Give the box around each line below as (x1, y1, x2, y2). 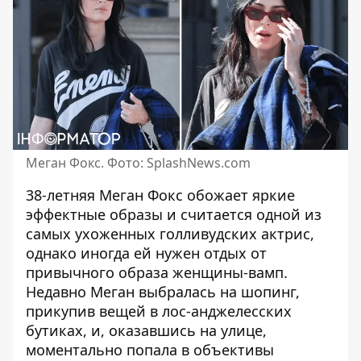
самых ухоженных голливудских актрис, (26, 224, 314, 243)
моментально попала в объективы (26, 340, 274, 359)
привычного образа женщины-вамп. (26, 263, 288, 282)
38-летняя (26, 185, 99, 205)
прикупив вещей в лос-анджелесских (26, 301, 292, 321)
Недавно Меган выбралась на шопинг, (26, 282, 300, 301)
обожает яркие (183, 185, 295, 205)
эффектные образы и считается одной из (26, 205, 322, 224)
